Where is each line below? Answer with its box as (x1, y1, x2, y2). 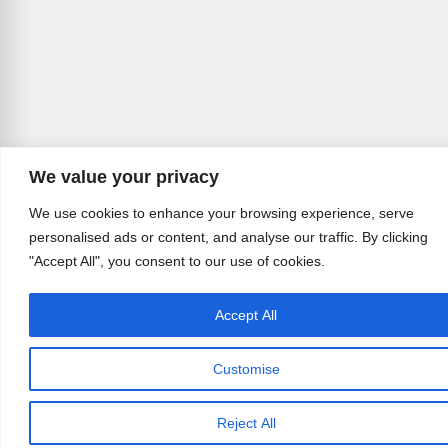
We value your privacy (29, 166, 219, 187)
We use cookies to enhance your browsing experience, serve (29, 204, 414, 221)
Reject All (216, 414, 276, 431)
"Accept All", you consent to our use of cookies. (29, 252, 325, 269)
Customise (212, 360, 280, 377)
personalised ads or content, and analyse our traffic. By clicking (29, 228, 428, 245)
